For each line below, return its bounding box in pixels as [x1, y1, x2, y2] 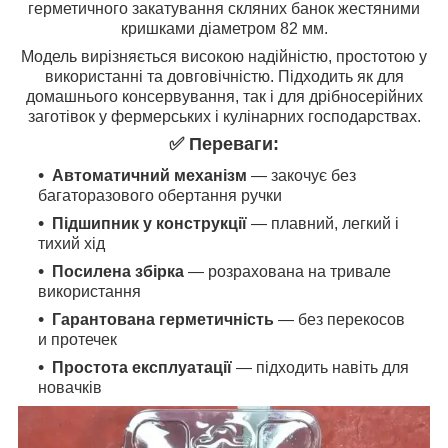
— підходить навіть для [232, 358, 409, 376]
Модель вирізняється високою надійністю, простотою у [21, 48, 427, 66]
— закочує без [247, 166, 356, 184]
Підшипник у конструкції [52, 214, 247, 232]
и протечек [38, 330, 117, 348]
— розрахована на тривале [184, 262, 391, 280]
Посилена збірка [52, 262, 184, 280]
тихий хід [38, 234, 105, 252]
